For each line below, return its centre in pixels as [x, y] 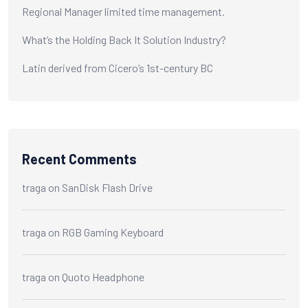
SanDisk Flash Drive [107, 187]
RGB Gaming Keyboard [113, 232]
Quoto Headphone [103, 276]
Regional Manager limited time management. [123, 11]
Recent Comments [79, 158]
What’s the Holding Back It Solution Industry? [124, 39]
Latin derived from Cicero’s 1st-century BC [118, 67]
